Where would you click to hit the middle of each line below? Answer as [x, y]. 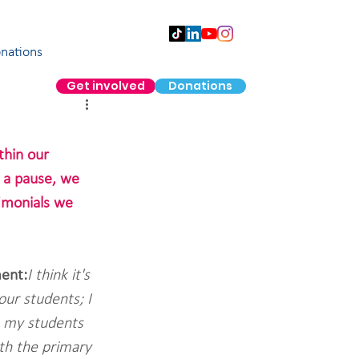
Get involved [106, 86]
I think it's [61, 276]
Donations [200, 86]
